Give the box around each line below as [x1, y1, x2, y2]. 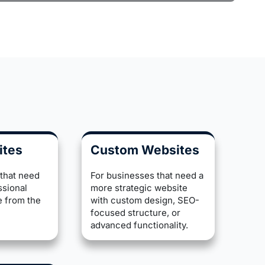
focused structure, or [91, 207, 181, 219]
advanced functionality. [91, 219, 189, 231]
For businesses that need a [91, 170, 204, 182]
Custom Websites [91, 143, 200, 158]
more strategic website [91, 182, 188, 194]
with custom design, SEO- [91, 195, 200, 206]
